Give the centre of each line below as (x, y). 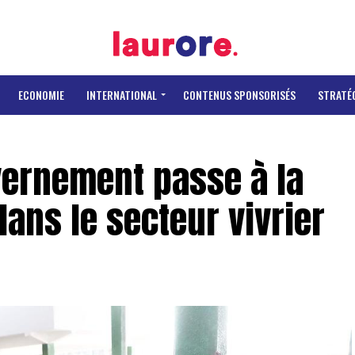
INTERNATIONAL (122, 95)
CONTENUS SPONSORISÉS (239, 95)
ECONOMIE (41, 95)
